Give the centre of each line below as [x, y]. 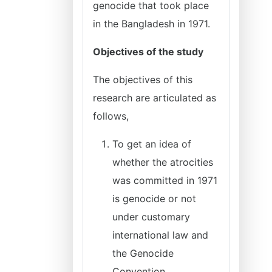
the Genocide [143, 253]
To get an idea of [152, 144]
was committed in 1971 [165, 180]
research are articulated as [155, 98]
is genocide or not [154, 199]
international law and [160, 235]
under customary [151, 217]
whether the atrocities [163, 162]
